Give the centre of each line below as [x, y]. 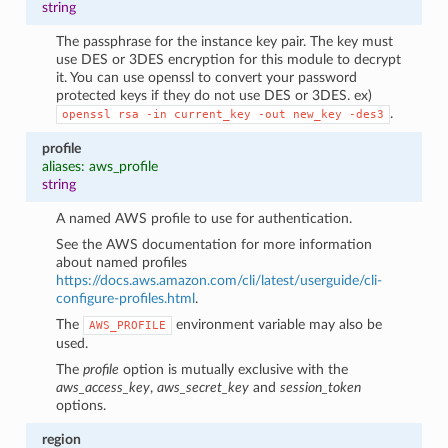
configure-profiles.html [126, 298]
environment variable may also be [277, 324]
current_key [213, 114]
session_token [321, 387]
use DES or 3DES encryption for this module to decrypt [229, 59]
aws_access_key [103, 387]
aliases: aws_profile [99, 166]
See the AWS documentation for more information [214, 244]
